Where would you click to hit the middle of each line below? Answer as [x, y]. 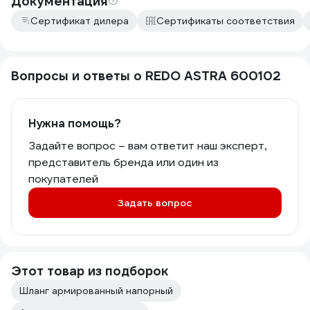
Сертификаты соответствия [226, 21]
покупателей [63, 179]
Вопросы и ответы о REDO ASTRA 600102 [146, 76]
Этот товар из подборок [90, 271]
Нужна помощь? [75, 124]
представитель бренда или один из [124, 162]
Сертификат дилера [80, 21]
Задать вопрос [155, 203]
